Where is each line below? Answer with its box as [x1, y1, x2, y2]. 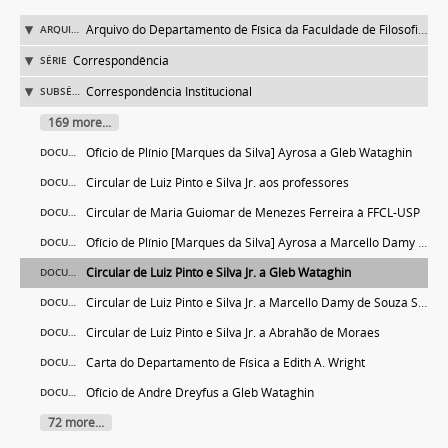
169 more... [48, 114, 111, 131]
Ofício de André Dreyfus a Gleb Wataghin [86, 384, 314, 401]
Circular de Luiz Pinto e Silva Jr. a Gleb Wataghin [86, 264, 351, 281]
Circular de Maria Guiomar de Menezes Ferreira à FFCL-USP [86, 204, 420, 221]
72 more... [48, 414, 104, 431]
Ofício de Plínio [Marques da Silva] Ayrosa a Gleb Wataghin [86, 144, 412, 161]
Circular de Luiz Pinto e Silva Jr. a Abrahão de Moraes [86, 324, 380, 341]
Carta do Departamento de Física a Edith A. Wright [86, 354, 365, 371]
